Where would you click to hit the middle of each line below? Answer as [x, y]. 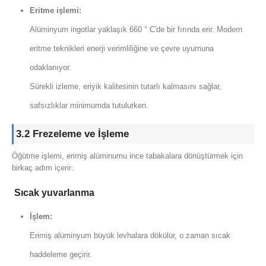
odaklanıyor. [50, 67]
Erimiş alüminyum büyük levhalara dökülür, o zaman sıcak [130, 236]
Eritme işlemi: [55, 10]
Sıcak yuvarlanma [54, 193]
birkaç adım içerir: [43, 167]
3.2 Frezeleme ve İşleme [72, 134]
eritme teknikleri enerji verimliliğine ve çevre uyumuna [121, 48]
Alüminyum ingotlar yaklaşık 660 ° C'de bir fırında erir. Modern [136, 29]
